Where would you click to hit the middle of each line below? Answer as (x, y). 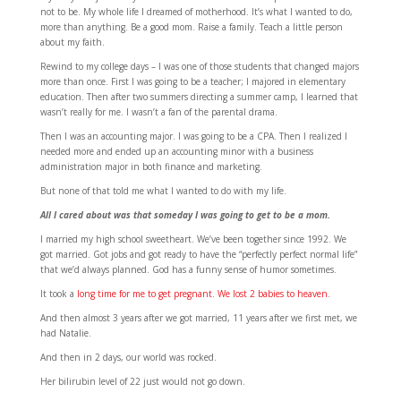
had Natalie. (65, 333)
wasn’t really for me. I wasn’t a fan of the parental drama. (158, 112)
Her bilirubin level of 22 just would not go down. (142, 381)
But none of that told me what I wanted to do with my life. (163, 191)
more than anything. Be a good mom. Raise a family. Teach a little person (191, 27)
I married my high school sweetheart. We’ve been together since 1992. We (193, 239)
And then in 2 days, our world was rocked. (128, 357)
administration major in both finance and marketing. (151, 166)
